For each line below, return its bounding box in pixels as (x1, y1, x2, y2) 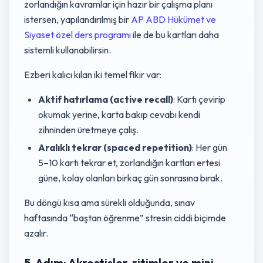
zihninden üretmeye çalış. (38, 124, 139, 136)
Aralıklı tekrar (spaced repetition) (38, 141, 192, 153)
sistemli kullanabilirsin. (24, 44, 111, 56)
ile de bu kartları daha (131, 29, 219, 41)
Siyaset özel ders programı (24, 29, 131, 41)
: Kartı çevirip (173, 93, 225, 105)
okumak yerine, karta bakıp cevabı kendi (38, 109, 200, 120)
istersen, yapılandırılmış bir (24, 14, 131, 25)
